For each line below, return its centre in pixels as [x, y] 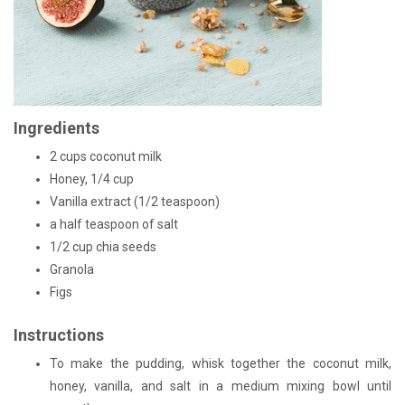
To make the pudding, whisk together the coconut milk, [221, 364]
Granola [72, 270]
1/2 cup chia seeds [103, 247]
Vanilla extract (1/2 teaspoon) [135, 202]
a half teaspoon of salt [114, 225]
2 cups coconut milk [106, 157]
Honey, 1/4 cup [92, 179]
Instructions [59, 335]
